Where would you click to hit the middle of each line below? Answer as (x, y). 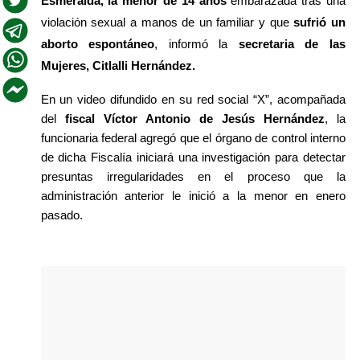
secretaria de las (292, 43)
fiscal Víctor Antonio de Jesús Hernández (190, 118)
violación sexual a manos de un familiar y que (167, 22)
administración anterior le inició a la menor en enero (193, 195)
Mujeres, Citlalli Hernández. (118, 65)
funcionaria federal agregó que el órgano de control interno (193, 137)
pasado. (61, 215)
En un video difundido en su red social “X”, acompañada (193, 99)
